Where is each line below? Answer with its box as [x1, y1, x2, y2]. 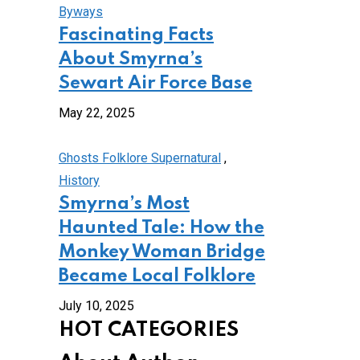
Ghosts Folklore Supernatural [59, 150, 221, 166]
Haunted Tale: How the [59, 219, 264, 237]
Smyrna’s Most [59, 195, 190, 213]
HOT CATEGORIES [59, 321, 239, 341]
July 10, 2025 [59, 298, 134, 313]
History [59, 173, 100, 188]
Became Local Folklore [59, 268, 256, 285]
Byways [59, 4, 103, 19]
